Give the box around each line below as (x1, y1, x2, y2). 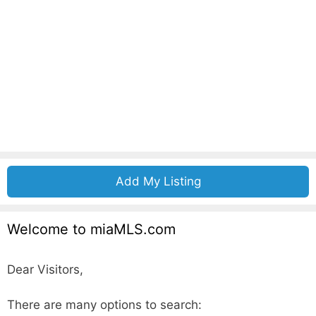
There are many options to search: (7, 298, 202, 312)
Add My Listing (115, 174, 201, 188)
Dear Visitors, (7, 262, 83, 276)
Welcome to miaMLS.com (7, 220, 176, 238)
